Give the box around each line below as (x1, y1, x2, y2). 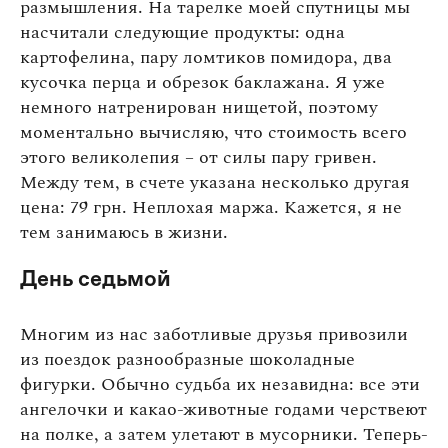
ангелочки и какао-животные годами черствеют (20, 395, 427, 423)
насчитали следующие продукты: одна (20, 18, 345, 46)
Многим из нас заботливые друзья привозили (20, 320, 408, 348)
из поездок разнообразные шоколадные (20, 345, 355, 373)
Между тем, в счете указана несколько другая (20, 168, 410, 196)
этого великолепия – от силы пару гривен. (20, 143, 377, 171)
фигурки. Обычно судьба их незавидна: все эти (20, 370, 420, 398)
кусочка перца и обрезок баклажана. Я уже (20, 68, 385, 96)
